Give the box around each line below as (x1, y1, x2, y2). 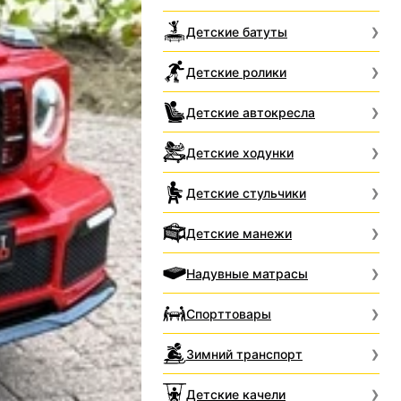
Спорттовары (186, 305, 271, 321)
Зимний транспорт (186, 346, 303, 362)
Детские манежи (186, 225, 292, 241)
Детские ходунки (186, 144, 294, 160)
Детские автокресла (186, 104, 315, 120)
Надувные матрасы (186, 265, 308, 281)
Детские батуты (186, 23, 287, 39)
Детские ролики (186, 64, 286, 80)
